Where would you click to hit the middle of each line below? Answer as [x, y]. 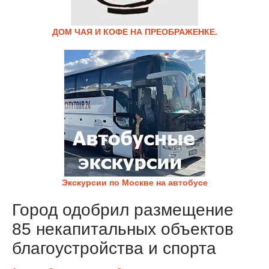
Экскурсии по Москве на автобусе [134, 183]
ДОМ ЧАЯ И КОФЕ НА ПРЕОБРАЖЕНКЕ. [134, 32]
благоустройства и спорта [114, 248]
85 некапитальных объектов [123, 229]
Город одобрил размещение [123, 210]
